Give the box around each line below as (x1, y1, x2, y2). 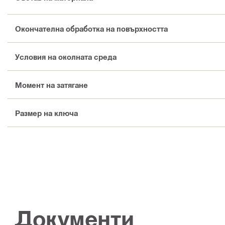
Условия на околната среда (15, 52, 117, 61)
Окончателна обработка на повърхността (15, 24, 168, 33)
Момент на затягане (15, 80, 88, 89)
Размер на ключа (15, 108, 78, 118)
